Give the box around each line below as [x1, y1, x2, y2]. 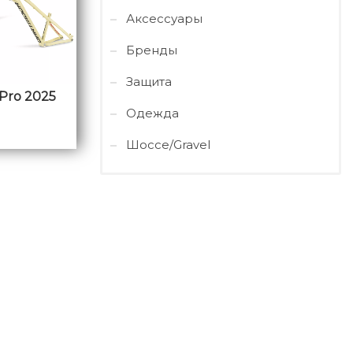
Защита [126, 74, 172, 89]
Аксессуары [126, 11, 203, 26]
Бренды [126, 43, 177, 58]
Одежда [126, 106, 179, 121]
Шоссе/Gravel [126, 137, 210, 152]
